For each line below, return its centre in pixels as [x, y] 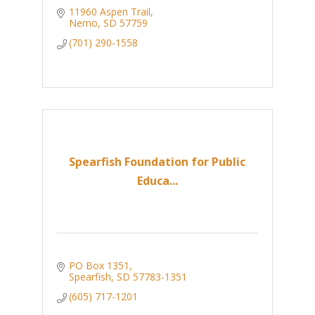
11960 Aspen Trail [110, 12]
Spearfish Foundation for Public [157, 161]
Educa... [157, 180]
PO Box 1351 [99, 266]
